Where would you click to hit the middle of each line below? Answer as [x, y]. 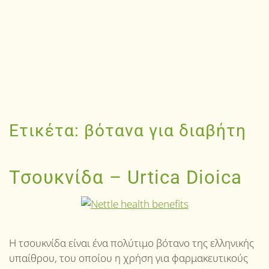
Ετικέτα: [47, 131]
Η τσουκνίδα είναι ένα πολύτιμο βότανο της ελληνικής [131, 243]
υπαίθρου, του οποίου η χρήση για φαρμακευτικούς [128, 258]
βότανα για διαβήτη [165, 131]
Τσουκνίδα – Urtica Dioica [125, 177]
